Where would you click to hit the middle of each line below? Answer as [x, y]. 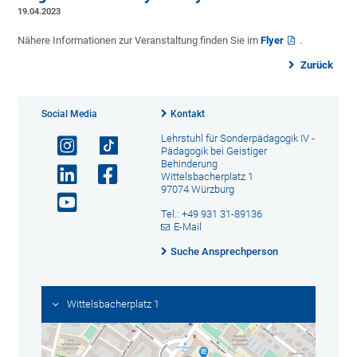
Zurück [315, 65]
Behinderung [189, 164]
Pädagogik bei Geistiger [214, 151]
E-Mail [188, 227]
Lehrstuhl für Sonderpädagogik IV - [237, 139]
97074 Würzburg [197, 190]
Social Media [70, 114]
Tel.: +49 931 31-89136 [211, 214]
